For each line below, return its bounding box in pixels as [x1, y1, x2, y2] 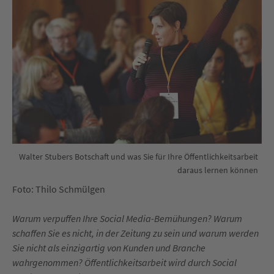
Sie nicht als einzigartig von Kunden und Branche [12, 242, 206, 254]
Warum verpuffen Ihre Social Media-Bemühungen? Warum [12, 212, 242, 225]
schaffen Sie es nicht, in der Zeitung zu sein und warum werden [12, 227, 259, 240]
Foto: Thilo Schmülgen [12, 183, 105, 196]
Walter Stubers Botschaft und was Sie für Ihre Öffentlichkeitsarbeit [19, 151, 258, 163]
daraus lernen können [177, 165, 258, 176]
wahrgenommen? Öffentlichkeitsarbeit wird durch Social [12, 256, 237, 269]
